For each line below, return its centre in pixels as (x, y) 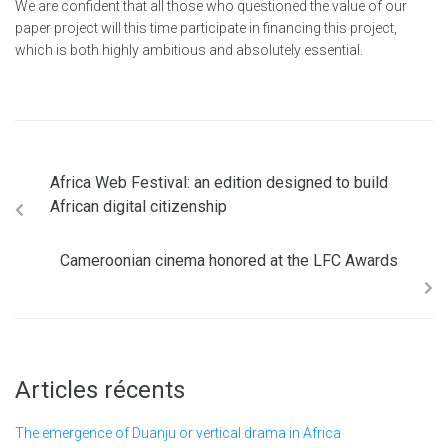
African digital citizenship (138, 207)
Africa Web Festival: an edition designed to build (219, 183)
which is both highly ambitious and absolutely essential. (189, 50)
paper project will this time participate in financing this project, (206, 28)
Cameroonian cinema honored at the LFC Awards (229, 261)
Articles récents (100, 390)
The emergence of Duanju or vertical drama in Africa (179, 433)
